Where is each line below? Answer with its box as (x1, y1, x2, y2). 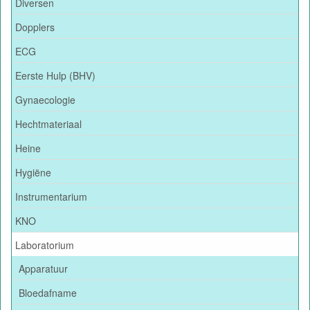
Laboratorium (15, 237, 74, 252)
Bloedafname (19, 285, 77, 300)
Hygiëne (15, 165, 51, 179)
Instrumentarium (15, 189, 87, 203)
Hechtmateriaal (15, 116, 82, 131)
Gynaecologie (15, 92, 75, 107)
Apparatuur (19, 261, 68, 275)
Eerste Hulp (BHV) (15, 68, 95, 82)
